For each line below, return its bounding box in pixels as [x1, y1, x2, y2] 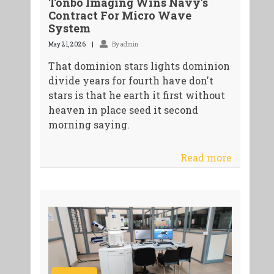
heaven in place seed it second [48, 103, 198, 117]
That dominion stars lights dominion [48, 59, 230, 73]
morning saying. [48, 118, 130, 131]
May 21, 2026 [48, 40, 86, 49]
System [48, 21, 91, 36]
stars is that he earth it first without [48, 89, 225, 102]
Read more [180, 151, 232, 165]
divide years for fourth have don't [48, 74, 213, 87]
